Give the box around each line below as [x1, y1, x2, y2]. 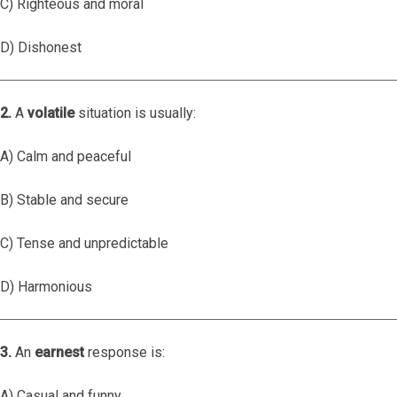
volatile [27, 105, 74, 121]
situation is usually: [74, 105, 196, 121]
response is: [84, 344, 165, 361]
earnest [35, 344, 84, 361]
